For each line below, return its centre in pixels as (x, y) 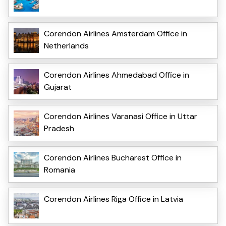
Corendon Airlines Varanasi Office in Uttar (121, 116)
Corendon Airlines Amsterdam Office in (116, 33)
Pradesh (59, 128)
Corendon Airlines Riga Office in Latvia (114, 199)
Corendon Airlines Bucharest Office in (113, 157)
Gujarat (58, 87)
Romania (60, 169)
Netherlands (66, 45)
